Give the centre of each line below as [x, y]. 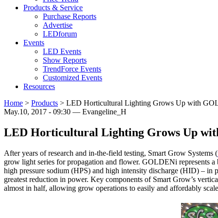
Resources [39, 87]
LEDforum [60, 34]
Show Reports [65, 60]
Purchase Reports [70, 17]
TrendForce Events [72, 69]
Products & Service [53, 8]
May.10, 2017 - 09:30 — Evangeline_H [65, 112]
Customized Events [73, 78]
